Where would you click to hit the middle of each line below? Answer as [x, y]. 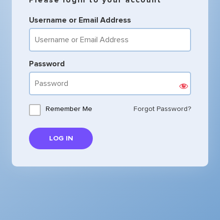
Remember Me [69, 109]
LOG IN [61, 138]
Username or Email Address [80, 20]
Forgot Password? [162, 109]
